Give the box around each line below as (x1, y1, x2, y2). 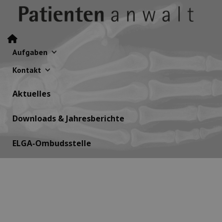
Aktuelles (12, 88, 51, 99)
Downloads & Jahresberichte (12, 112, 124, 124)
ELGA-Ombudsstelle (12, 137, 91, 149)
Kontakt (12, 64, 41, 75)
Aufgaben (12, 47, 48, 57)
